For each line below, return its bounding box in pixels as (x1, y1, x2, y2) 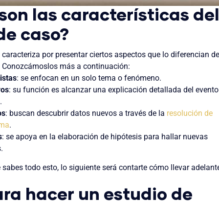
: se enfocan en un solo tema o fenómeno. (17, 73, 161, 83)
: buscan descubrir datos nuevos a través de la (5, 108, 167, 118)
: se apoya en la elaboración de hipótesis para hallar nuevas (2, 131, 208, 141)
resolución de (167, 108, 213, 118)
